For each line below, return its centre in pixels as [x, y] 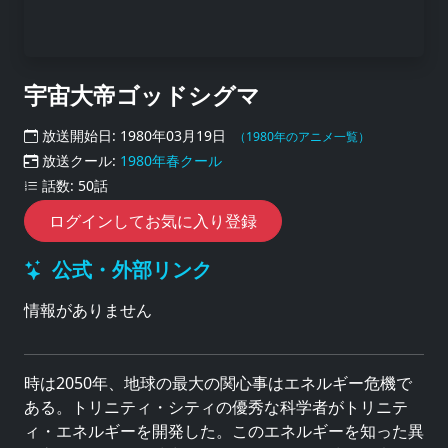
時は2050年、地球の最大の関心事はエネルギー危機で [218, 383]
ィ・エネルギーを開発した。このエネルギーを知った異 [224, 431]
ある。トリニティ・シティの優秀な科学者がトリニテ [216, 407]
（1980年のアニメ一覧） [302, 136]
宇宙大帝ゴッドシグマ [142, 95]
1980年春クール [171, 160]
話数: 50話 [73, 185]
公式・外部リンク [132, 269]
